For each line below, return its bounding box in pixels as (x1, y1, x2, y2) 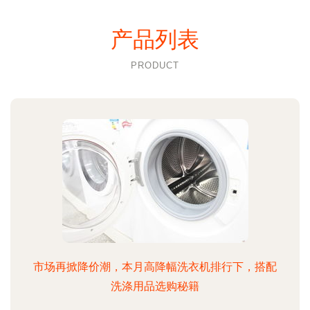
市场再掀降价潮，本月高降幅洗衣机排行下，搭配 (33, 260, 277, 273)
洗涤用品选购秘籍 (111, 280, 199, 293)
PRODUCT (131, 60, 179, 71)
